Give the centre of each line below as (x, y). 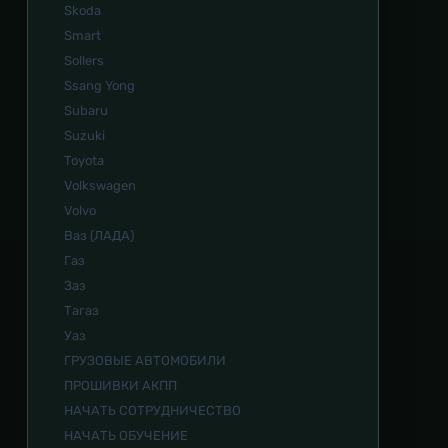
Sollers (84, 61)
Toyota (84, 161)
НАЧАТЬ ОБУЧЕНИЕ (126, 436)
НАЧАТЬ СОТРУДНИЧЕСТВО (152, 411)
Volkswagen (100, 186)
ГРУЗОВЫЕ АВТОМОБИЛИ (145, 361)
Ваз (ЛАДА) (99, 236)
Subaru (86, 111)
